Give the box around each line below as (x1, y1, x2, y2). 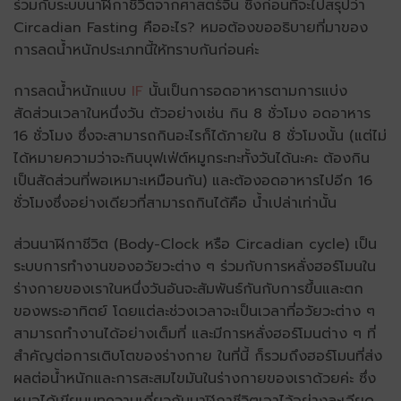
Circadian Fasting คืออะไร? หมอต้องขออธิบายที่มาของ (13, 17, 368, 39)
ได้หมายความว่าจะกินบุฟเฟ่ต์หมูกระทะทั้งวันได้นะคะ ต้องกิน (13, 148, 370, 170)
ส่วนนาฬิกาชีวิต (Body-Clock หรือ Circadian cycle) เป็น (13, 234, 377, 256)
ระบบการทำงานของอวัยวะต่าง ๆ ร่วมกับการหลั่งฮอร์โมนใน (13, 256, 376, 278)
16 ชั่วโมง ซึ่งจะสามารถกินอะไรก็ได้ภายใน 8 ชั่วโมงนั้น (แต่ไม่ (13, 125, 387, 148)
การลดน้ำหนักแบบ (13, 81, 132, 103)
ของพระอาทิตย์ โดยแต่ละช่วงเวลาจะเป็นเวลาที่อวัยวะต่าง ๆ (13, 301, 375, 323)
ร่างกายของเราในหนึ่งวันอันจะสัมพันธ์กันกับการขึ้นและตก (13, 278, 363, 301)
